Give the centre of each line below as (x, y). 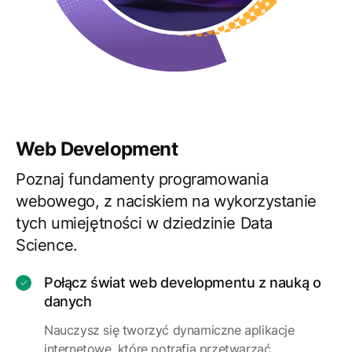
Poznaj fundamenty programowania (142, 180)
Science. (47, 246)
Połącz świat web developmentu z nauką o (183, 283)
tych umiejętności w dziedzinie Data (144, 224)
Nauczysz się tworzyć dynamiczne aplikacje (169, 330)
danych (68, 302)
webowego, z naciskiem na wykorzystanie (166, 202)
